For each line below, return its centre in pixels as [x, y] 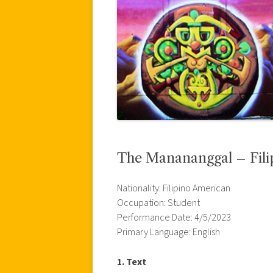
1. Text [132, 262]
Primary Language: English [168, 232]
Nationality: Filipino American [174, 188]
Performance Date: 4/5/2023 [174, 217]
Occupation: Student [158, 203]
